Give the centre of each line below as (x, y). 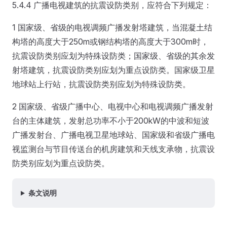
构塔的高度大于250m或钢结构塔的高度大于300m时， (110, 42)
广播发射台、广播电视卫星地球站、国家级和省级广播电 (113, 135)
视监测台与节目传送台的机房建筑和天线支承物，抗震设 (113, 149)
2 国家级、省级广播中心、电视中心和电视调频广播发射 (113, 106)
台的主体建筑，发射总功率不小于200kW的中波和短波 (111, 121)
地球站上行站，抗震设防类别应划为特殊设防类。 (101, 84)
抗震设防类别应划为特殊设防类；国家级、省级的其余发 (113, 56)
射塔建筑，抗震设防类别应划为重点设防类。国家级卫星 (113, 70)
